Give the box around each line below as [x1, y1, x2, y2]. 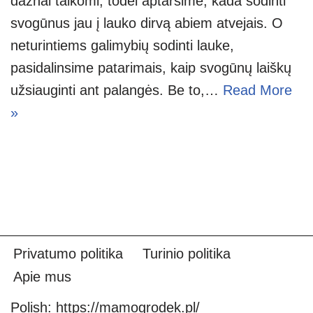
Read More [223, 82, 292, 98]
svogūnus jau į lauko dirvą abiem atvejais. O [10, 15, 283, 31]
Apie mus [13, 269, 71, 284]
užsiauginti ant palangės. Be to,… [10, 82, 223, 98]
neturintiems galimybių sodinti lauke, [10, 37, 234, 53]
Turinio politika [143, 246, 231, 261]
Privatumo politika [13, 246, 123, 261]
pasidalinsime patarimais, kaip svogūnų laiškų [10, 59, 291, 75]
